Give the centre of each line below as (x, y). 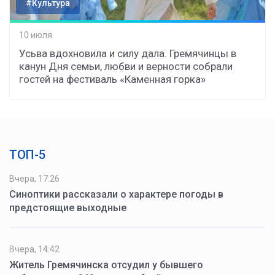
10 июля (36, 35)
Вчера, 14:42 (34, 249)
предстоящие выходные (68, 207)
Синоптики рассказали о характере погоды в (116, 194)
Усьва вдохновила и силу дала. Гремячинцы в (128, 53)
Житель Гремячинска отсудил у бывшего (106, 265)
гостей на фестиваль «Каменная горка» (112, 79)
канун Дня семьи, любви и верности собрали (126, 66)
